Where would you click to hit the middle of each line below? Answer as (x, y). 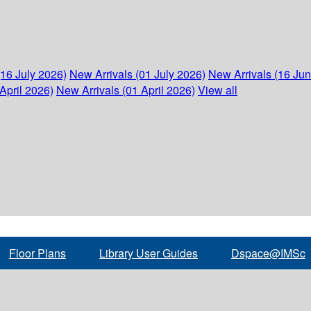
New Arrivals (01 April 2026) (126, 90)
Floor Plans (37, 253)
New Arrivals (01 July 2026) (137, 74)
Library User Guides (149, 253)
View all (218, 90)
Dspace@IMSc (268, 253)
